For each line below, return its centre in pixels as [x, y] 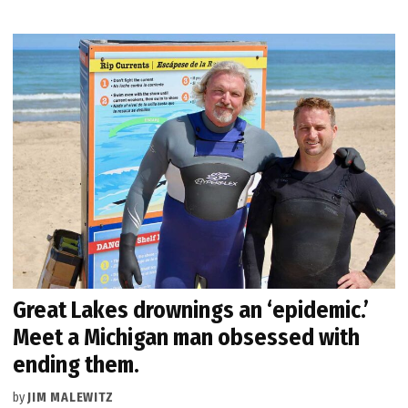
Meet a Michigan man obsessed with [187, 337]
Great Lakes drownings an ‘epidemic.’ [191, 310]
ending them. [76, 364]
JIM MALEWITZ [71, 397]
